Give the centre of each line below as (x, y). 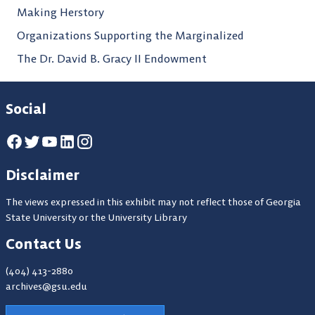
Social (26, 109)
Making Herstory (60, 12)
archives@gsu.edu (46, 287)
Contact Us (44, 244)
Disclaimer (43, 175)
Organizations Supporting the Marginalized (130, 36)
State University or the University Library (96, 218)
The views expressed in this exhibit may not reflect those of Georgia (153, 202)
